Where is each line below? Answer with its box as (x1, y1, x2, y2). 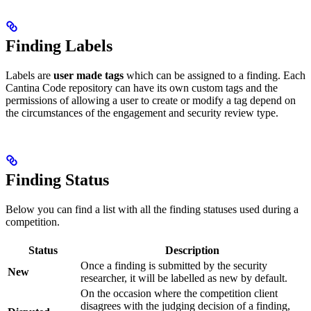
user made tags (53, 69, 124, 82)
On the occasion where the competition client (81, 287, 278, 300)
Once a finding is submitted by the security (81, 260, 267, 272)
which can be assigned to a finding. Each (124, 69, 305, 82)
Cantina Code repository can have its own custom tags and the (6, 82, 278, 94)
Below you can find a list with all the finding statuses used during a (6, 203, 299, 216)
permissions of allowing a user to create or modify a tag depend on (6, 94, 296, 107)
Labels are (6, 69, 53, 82)
